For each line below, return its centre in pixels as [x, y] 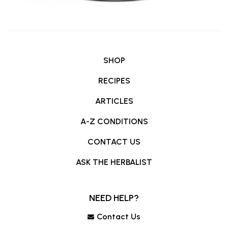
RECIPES [114, 81]
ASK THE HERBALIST [114, 162]
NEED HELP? [114, 198]
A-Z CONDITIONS [114, 122]
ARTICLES [114, 101]
